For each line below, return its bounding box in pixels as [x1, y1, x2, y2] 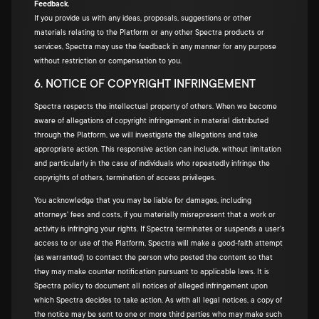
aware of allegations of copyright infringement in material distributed [34, 117, 268, 125]
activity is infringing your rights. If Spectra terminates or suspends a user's [34, 225, 285, 234]
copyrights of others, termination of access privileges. [34, 174, 216, 182]
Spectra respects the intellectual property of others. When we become [34, 103, 277, 111]
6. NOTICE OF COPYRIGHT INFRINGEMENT [34, 78, 256, 90]
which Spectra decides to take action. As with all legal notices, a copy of [34, 296, 282, 305]
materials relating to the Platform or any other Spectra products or [34, 28, 264, 37]
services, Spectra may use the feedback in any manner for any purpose [34, 43, 276, 51]
